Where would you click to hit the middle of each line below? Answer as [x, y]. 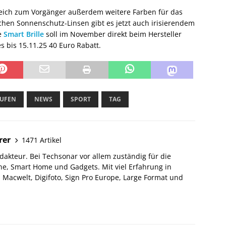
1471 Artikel [42, 140]
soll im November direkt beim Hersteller [113, 34]
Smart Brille [24, 34]
